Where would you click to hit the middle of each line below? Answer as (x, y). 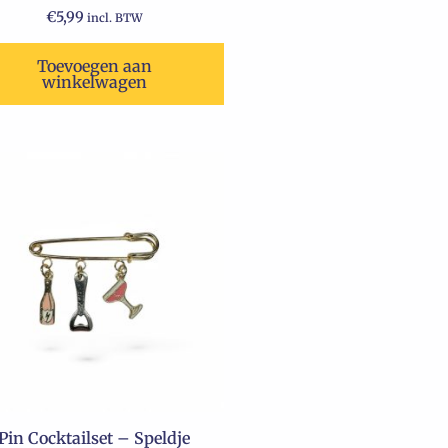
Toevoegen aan (94, 66)
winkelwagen (94, 82)
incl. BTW (114, 18)
